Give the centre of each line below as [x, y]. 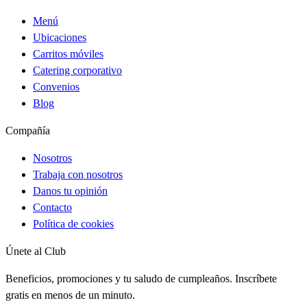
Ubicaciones [60, 37]
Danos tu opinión [70, 191]
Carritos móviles [68, 53]
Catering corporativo [77, 70]
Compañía [28, 130]
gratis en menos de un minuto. [70, 295]
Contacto [52, 207]
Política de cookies [73, 223]
